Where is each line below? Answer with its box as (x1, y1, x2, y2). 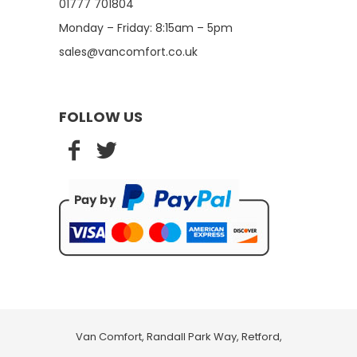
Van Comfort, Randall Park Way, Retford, (75, 328, 282, 344)
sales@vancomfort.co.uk (59, 43, 198, 60)
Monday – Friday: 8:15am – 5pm (59, 19, 233, 36)
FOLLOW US (59, 106, 143, 127)
